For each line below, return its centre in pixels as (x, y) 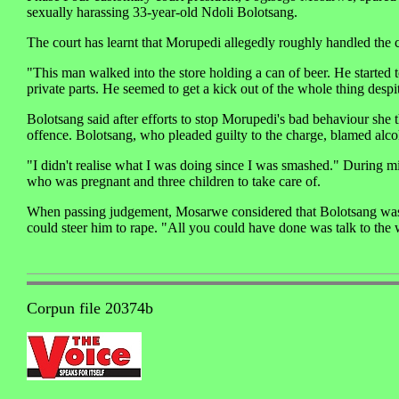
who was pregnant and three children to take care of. (174, 182)
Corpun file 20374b (90, 309)
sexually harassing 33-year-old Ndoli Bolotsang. (162, 12)
